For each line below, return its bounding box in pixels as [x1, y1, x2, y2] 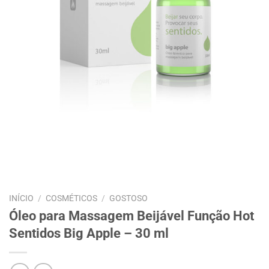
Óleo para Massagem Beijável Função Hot [9, 207, 254, 223]
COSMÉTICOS [46, 193, 98, 203]
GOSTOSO [109, 193, 148, 203]
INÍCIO [9, 193, 34, 203]
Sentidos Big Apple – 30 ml [9, 225, 169, 241]
